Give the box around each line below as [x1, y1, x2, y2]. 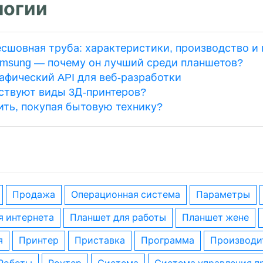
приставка [82, 235, 125, 245]
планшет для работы [77, 213, 166, 222]
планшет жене [189, 213, 249, 222]
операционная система [78, 190, 180, 200]
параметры [203, 190, 250, 200]
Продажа [19, 190, 55, 200]
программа [148, 235, 194, 245]
